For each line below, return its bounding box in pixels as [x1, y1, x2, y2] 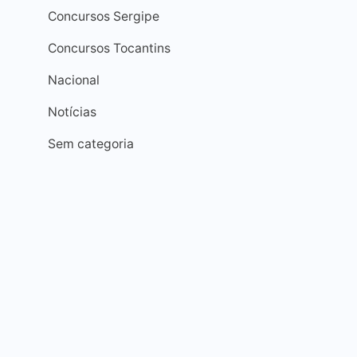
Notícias [48, 104, 96, 120]
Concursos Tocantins [48, 41, 171, 56]
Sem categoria [48, 136, 134, 151]
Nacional [48, 73, 100, 88]
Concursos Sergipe [48, 9, 159, 24]
